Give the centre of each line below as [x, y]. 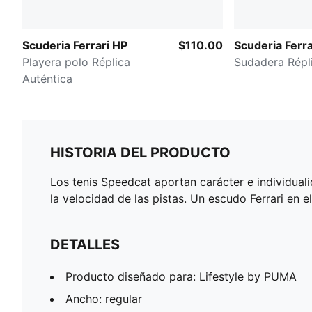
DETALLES [85, 244]
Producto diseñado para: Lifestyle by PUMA [181, 276]
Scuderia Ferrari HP [75, 45]
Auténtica [47, 78]
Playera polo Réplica [76, 62]
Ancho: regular [104, 298]
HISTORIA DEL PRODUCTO [140, 152]
